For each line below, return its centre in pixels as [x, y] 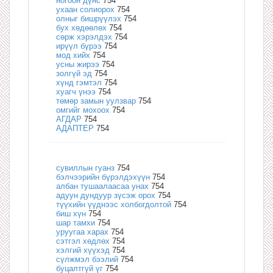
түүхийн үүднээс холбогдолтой [114, 204]
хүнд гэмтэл [79, 82]
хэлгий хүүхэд [83, 250]
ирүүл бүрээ [79, 46]
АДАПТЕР [76, 128]
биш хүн [71, 213]
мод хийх [73, 55]
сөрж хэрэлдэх [84, 37]
